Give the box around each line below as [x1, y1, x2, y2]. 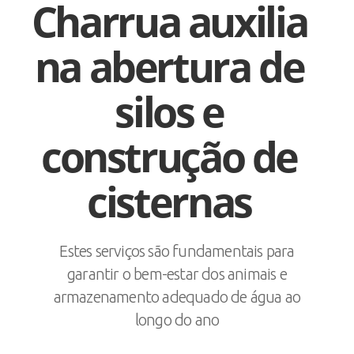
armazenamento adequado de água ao [53, 288, 301, 306]
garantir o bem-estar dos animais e [67, 265, 287, 283]
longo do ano [134, 311, 220, 329]
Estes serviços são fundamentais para [59, 242, 295, 260]
